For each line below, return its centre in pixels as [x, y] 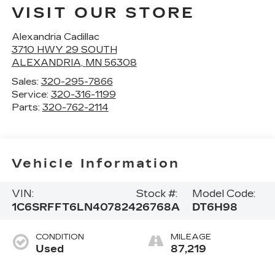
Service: [31, 94]
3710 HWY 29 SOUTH [64, 49]
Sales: [26, 81]
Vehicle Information [95, 164]
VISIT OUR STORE [103, 13]
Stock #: [156, 194]
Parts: [27, 107]
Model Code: [224, 194]
